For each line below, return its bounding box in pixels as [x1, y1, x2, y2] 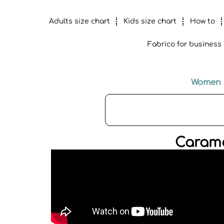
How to [189, 17, 215, 25]
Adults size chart [48, 17, 110, 25]
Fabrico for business [147, 40, 221, 48]
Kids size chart [123, 17, 176, 25]
